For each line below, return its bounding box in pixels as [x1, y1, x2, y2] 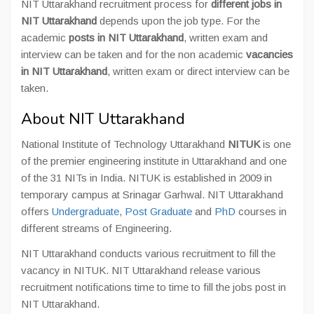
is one [260, 138, 291, 150]
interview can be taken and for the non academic [21, 48, 246, 60]
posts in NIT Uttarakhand [69, 32, 184, 43]
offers [21, 205, 52, 217]
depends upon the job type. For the [97, 15, 260, 27]
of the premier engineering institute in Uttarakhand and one [21, 155, 287, 167]
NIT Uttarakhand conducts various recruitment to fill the [21, 247, 275, 259]
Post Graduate [125, 205, 192, 217]
